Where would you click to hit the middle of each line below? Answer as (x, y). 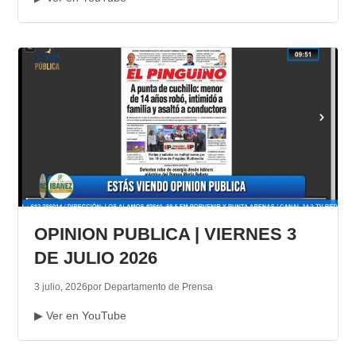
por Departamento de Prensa (150, 287)
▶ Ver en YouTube (80, 316)
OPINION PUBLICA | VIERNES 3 (165, 234)
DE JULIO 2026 (95, 258)
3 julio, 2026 (60, 287)
